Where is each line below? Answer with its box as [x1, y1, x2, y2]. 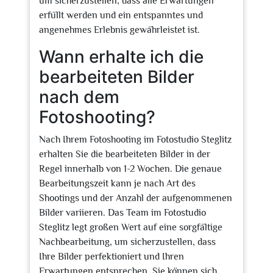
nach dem [39, 87, 119, 107]
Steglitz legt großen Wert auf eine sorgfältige [39, 222, 222, 233]
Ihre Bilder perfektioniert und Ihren [39, 251, 184, 262]
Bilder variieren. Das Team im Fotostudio [39, 207, 206, 218]
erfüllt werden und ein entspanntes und [39, 10, 203, 21]
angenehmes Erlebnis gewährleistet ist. [39, 24, 200, 35]
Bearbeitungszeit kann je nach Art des [39, 178, 196, 189]
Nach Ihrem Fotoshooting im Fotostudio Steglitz [39, 134, 232, 145]
